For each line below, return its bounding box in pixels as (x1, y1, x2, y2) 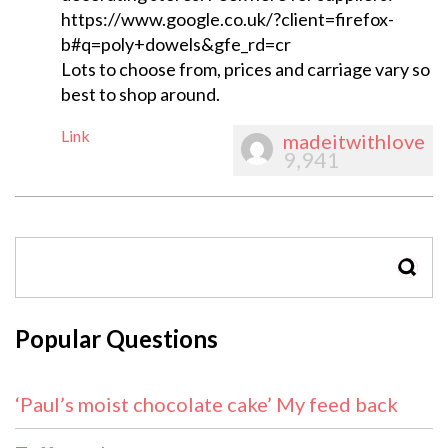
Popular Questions (15, 324, 218, 354)
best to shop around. (60, 83, 220, 106)
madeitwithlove (283, 129, 425, 154)
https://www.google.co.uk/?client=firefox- (60, 8, 394, 31)
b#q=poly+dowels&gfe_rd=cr (60, 33, 291, 56)
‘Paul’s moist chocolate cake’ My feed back (15, 392, 398, 417)
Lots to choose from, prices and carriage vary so (60, 58, 430, 81)
